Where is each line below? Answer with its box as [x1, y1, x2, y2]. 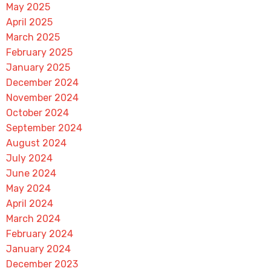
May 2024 [5, 183, 51, 194]
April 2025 [5, 16, 53, 28]
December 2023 [5, 258, 78, 270]
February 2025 [5, 47, 73, 58]
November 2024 [5, 92, 79, 103]
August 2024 [5, 137, 67, 149]
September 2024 [5, 122, 82, 134]
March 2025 [5, 31, 60, 43]
